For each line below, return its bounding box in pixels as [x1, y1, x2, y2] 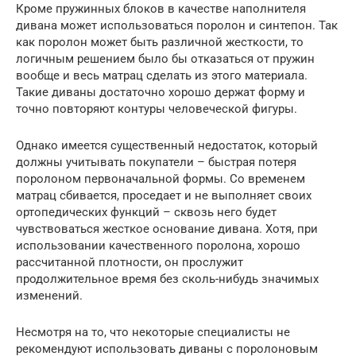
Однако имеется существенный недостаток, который [16, 138, 318, 153]
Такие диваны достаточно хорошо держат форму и [16, 85, 305, 99]
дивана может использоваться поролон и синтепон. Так [16, 18, 338, 33]
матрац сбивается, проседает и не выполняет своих [16, 188, 311, 203]
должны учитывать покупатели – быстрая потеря [16, 155, 296, 169]
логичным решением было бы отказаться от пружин [16, 52, 315, 66]
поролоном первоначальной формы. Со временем [16, 172, 305, 186]
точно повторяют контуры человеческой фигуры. [16, 102, 297, 116]
